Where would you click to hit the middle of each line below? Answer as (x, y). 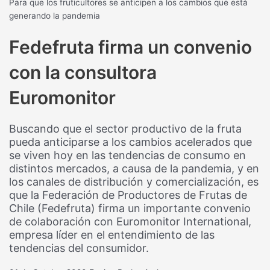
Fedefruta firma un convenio (131, 47)
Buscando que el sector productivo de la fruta (126, 128)
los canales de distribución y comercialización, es (134, 181)
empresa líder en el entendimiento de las (112, 234)
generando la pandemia (55, 15)
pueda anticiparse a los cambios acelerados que (131, 142)
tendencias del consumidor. (79, 248)
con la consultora (83, 72)
